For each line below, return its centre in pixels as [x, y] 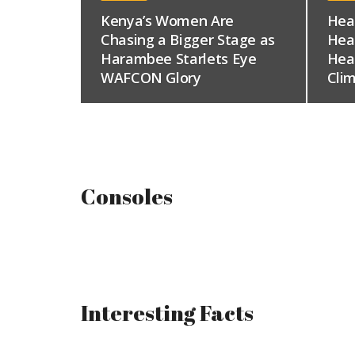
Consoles [127, 196]
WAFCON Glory [151, 78]
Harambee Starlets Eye [179, 59]
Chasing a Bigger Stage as [188, 40]
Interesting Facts [167, 313]
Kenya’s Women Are [167, 21]
